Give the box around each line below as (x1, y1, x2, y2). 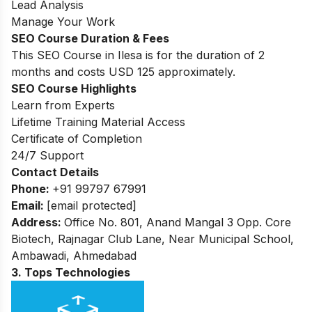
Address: (11, 214, 64, 229)
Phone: (11, 181, 52, 196)
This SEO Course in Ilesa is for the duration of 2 (11, 47, 265, 62)
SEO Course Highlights (11, 81, 136, 95)
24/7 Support (11, 148, 84, 162)
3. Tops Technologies (11, 265, 130, 279)
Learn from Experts (11, 97, 115, 112)
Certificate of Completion (11, 131, 142, 146)
